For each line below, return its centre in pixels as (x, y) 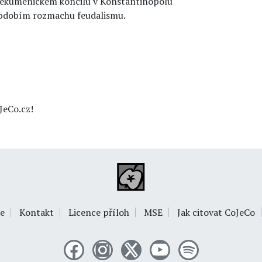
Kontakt (36, 212)
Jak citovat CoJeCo (216, 212)
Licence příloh (99, 212)
